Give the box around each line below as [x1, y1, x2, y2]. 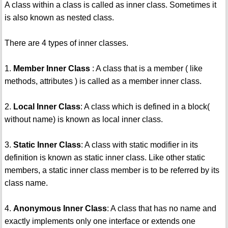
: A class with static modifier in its [80, 140, 198, 150]
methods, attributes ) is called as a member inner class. [4, 77, 202, 86]
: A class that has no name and [106, 204, 216, 213]
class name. [4, 179, 48, 188]
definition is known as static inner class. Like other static [4, 153, 205, 162]
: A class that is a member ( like [90, 64, 203, 73]
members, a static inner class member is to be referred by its [4, 166, 219, 175]
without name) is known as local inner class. [4, 115, 163, 124]
